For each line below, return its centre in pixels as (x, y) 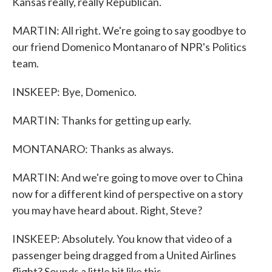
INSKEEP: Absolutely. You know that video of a (122, 239)
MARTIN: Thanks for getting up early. (102, 120)
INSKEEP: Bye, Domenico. (74, 92)
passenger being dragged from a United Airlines (124, 255)
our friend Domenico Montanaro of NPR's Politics (129, 47)
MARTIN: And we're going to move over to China (127, 177)
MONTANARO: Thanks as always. (93, 149)
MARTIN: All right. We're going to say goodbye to (129, 30)
